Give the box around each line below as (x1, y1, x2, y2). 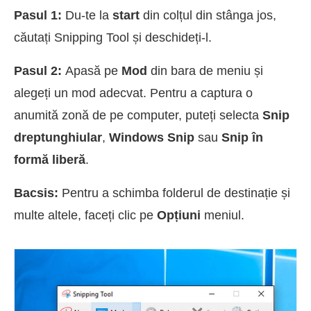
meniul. (201, 208, 244, 223)
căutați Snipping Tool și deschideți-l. (14, 31, 212, 45)
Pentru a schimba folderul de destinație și (62, 186, 290, 201)
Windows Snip (109, 131, 194, 145)
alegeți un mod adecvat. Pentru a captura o (14, 86, 253, 101)
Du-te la (65, 8, 112, 23)
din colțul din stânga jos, (140, 8, 276, 23)
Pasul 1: (14, 8, 65, 23)
